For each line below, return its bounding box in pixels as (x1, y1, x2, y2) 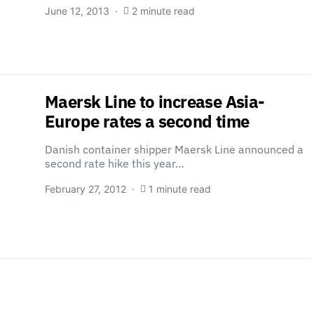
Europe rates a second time (45, 110, 250, 132)
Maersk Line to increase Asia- (45, 90, 265, 113)
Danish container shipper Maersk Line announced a (45, 142, 303, 156)
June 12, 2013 (45, 5, 109, 17)
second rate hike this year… (45, 156, 184, 170)
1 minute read (149, 183, 211, 195)
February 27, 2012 (45, 183, 126, 195)
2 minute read (132, 5, 195, 17)
